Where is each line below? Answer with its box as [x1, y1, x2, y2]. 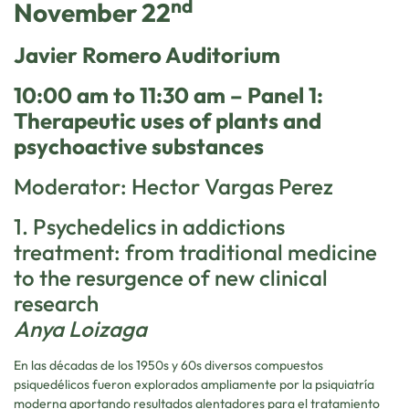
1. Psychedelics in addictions [14, 213, 285, 241]
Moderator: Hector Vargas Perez [14, 173, 333, 201]
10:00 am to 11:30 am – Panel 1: [14, 81, 323, 110]
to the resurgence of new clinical [14, 264, 328, 292]
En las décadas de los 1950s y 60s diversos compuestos [14, 357, 323, 374]
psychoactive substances [14, 132, 264, 161]
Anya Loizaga [14, 315, 147, 343]
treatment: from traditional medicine [14, 238, 377, 267]
